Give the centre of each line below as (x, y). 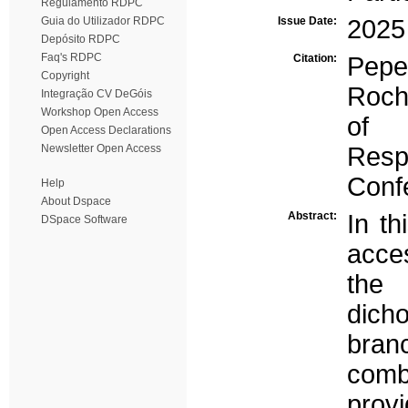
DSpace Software (84, 219)
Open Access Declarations (106, 130)
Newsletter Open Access (101, 148)
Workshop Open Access (100, 112)
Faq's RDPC (71, 57)
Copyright (65, 76)
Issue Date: (309, 21)
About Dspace (76, 201)
